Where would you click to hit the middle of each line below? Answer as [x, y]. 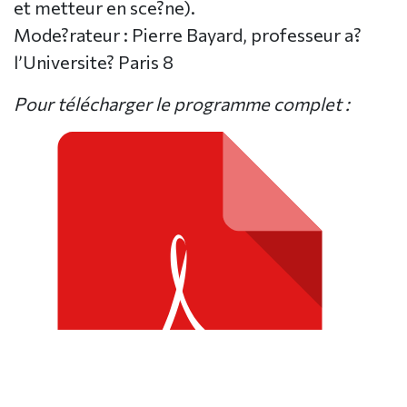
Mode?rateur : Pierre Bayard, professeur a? [188, 35]
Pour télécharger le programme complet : [182, 104]
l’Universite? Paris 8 [94, 62]
